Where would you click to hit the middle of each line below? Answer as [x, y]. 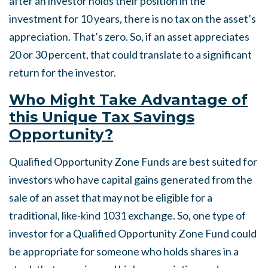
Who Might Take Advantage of [128, 99]
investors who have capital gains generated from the [131, 179]
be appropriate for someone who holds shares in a [124, 251]
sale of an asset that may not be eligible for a [111, 197]
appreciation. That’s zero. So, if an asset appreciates [129, 36]
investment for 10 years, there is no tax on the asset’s [133, 19]
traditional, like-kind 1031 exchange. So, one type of [127, 215]
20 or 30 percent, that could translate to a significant [130, 54]
